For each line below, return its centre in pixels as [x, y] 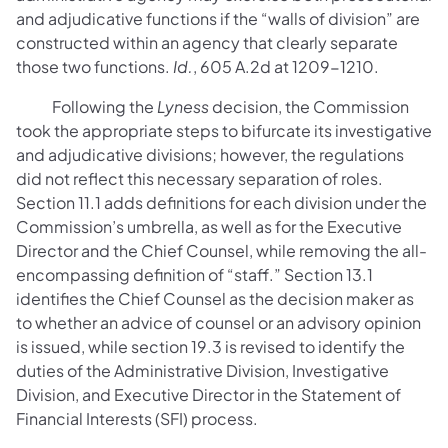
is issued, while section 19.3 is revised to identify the [210, 346]
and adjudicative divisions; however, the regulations [210, 154]
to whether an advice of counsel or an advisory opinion [218, 322]
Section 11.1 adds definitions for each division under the [221, 202]
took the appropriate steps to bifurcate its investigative [224, 130]
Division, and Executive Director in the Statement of [208, 394]
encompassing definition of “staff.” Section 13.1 [194, 274]
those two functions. [94, 66]
